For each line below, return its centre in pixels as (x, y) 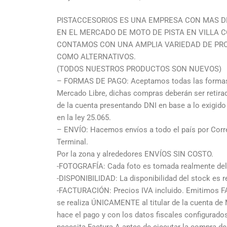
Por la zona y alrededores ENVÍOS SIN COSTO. (135, 154)
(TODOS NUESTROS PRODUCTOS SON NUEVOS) (139, 69)
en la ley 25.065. (84, 118)
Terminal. (72, 142)
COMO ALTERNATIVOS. (96, 57)
